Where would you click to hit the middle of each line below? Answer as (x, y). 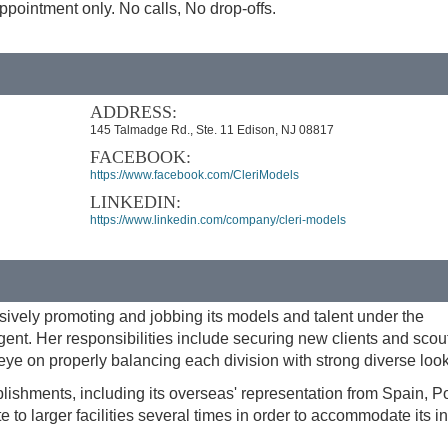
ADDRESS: (134, 112)
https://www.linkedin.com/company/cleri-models (218, 220)
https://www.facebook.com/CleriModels (195, 175)
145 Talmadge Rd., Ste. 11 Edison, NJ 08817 (212, 130)
